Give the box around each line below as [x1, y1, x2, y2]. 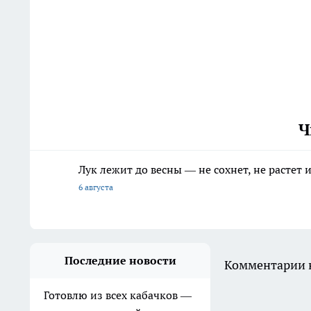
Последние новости [64, 253, 176, 267]
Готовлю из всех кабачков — [44, 287, 192, 302]
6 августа [78, 181, 113, 192]
